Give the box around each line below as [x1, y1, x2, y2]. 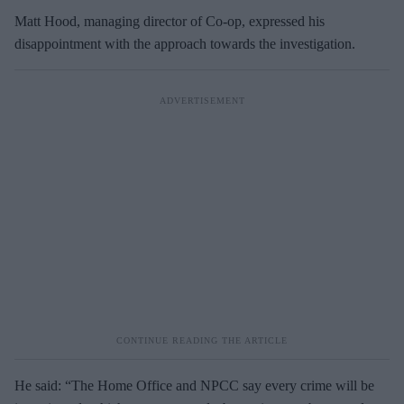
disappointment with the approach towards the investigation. [14, 36, 355, 51]
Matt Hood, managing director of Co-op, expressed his [14, 14, 325, 29]
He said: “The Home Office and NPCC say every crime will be [14, 378, 374, 393]
